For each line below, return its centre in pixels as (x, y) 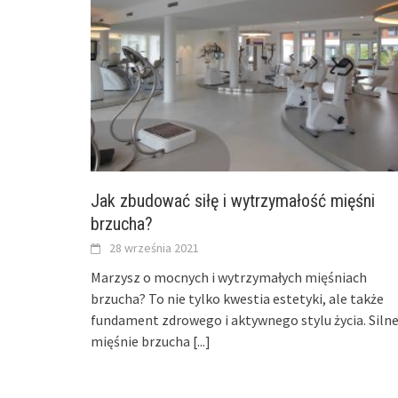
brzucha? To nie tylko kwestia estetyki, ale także (237, 298)
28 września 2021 (154, 247)
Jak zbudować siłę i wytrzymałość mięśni (233, 200)
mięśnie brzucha (142, 341)
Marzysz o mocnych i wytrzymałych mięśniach (229, 277)
